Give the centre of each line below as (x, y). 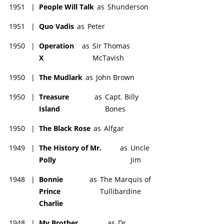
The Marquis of (125, 179)
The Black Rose (65, 128)
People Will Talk (66, 6)
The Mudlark (61, 77)
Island (49, 108)
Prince (50, 191)
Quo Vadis (56, 26)
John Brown (115, 77)
